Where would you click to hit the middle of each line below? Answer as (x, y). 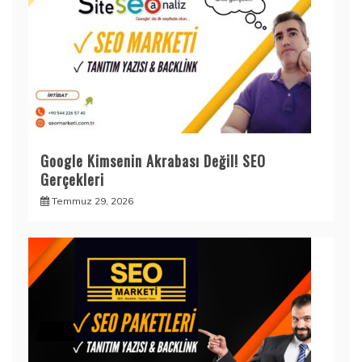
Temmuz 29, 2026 (93, 201)
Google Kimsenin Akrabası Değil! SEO (153, 161)
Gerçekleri (72, 180)
